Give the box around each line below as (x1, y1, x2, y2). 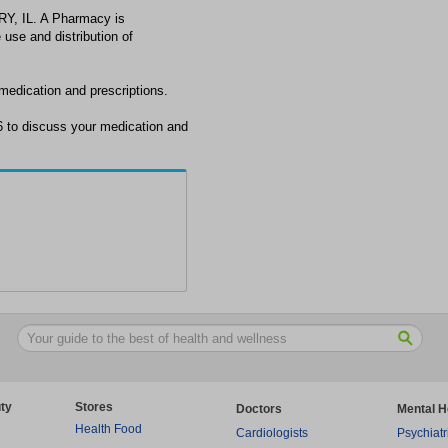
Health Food (75, 422, 142, 436)
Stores (75, 400, 113, 414)
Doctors (236, 402, 282, 416)
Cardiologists (236, 426, 308, 440)
